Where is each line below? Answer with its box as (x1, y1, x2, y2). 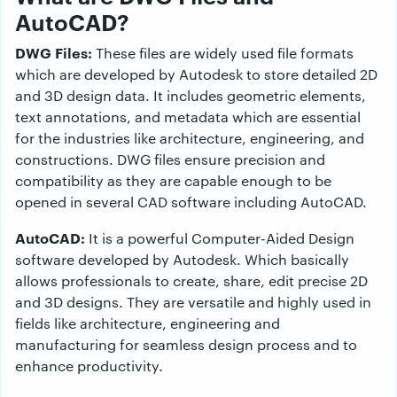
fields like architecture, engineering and (15, 314, 280, 333)
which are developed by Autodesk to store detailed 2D (15, 65, 378, 84)
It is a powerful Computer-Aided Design (85, 229, 354, 248)
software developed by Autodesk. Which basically (15, 250, 349, 269)
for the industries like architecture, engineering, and (15, 128, 364, 148)
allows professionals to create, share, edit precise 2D (15, 271, 368, 291)
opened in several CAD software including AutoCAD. (15, 192, 367, 212)
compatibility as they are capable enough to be (15, 171, 331, 191)
